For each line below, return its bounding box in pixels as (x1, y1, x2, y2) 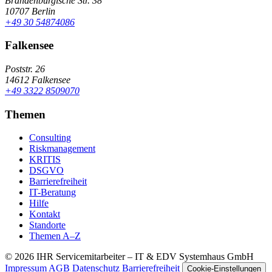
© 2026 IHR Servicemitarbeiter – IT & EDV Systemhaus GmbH (5, 251, 254, 262)
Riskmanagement (29, 143, 95, 154)
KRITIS (29, 154, 61, 165)
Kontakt (29, 209, 60, 220)
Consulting (29, 132, 71, 143)
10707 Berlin (5, 5, 55, 16)
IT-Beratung (29, 187, 76, 198)
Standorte (29, 220, 66, 231)
